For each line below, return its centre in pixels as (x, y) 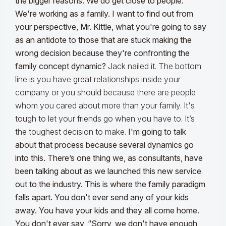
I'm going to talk (157, 132)
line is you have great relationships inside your (98, 79)
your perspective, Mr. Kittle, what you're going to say (111, 27)
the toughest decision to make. (72, 132)
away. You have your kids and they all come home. (107, 211)
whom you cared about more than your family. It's (105, 106)
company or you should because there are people (105, 93)
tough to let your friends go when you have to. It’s (105, 119)
